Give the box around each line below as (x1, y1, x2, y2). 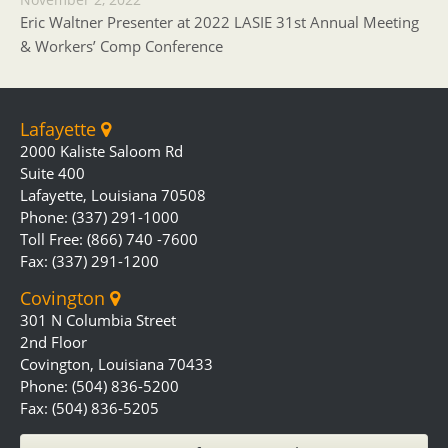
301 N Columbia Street (20, 310, 176, 330)
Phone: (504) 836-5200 (20, 376, 179, 396)
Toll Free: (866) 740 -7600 (20, 229, 198, 249)
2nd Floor (20, 332, 87, 352)
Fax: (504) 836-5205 (20, 398, 159, 418)
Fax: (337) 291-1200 (20, 251, 159, 271)
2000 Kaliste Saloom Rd (20, 141, 183, 161)
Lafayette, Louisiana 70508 (20, 185, 206, 205)
